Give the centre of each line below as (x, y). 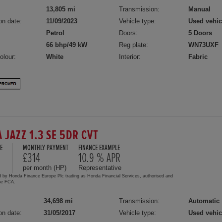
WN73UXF (204, 45)
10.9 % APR (99, 158)
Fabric (198, 57)
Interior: (130, 57)
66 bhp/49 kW (67, 45)
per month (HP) (45, 167)
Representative (100, 167)
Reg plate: (134, 45)
